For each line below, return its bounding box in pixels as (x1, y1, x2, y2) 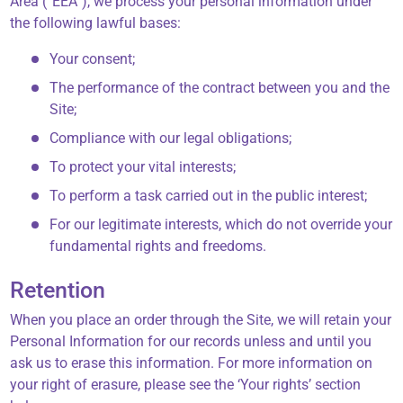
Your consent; (49, 50, 136, 68)
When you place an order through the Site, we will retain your (10, 311, 392, 329)
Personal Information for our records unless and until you (10, 333, 372, 351)
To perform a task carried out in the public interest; (49, 187, 368, 205)
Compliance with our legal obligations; (49, 130, 292, 148)
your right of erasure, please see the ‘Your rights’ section (10, 376, 362, 394)
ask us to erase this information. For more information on (10, 354, 373, 372)
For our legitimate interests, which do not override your (49, 216, 393, 234)
